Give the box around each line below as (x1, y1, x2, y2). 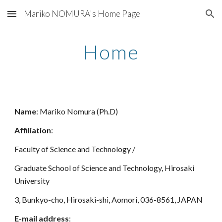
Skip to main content (8, 14, 78, 23)
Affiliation (14, 125, 52, 135)
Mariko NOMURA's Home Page (24, 8, 140, 19)
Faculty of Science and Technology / (14, 144, 137, 154)
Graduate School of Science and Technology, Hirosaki (14, 163, 195, 172)
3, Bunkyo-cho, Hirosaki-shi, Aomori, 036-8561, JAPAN (14, 195, 203, 204)
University (14, 176, 50, 185)
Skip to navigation (152, 14, 214, 23)
